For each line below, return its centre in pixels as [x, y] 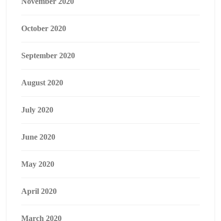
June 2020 [38, 137]
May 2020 [38, 164]
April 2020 [39, 191]
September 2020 [48, 55]
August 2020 [42, 83]
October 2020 [44, 28]
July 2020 [37, 110]
